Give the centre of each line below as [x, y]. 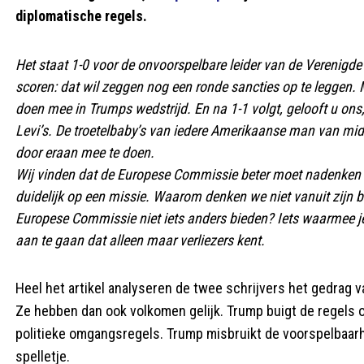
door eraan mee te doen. [85, 152]
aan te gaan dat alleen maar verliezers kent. [140, 240]
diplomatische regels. [81, 16]
